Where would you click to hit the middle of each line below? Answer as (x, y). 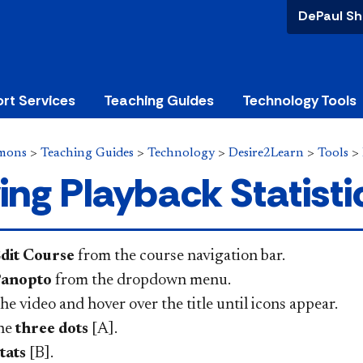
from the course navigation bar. (180, 256)
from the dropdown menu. (143, 280)
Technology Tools (300, 101)
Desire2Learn (266, 153)
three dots (52, 329)
